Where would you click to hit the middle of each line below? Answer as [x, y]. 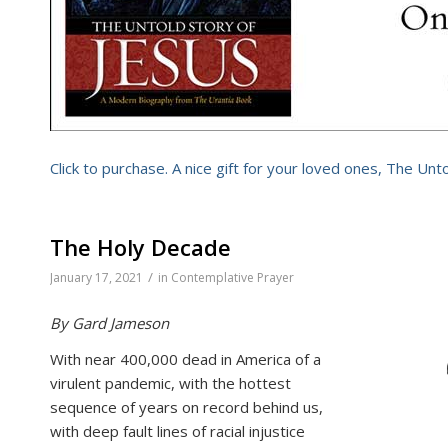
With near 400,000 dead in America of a [185, 359]
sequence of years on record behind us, [186, 407]
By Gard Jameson [109, 322]
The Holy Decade [140, 246]
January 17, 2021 [96, 277]
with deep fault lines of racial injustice [177, 431]
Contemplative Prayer [232, 277]
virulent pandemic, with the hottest [170, 383]
